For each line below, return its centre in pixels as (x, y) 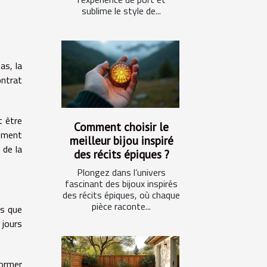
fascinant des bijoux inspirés (121, 183)
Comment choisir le (121, 126)
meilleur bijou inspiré (121, 140)
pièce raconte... (121, 206)
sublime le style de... (121, 10)
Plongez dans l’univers (121, 172)
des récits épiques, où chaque (121, 195)
